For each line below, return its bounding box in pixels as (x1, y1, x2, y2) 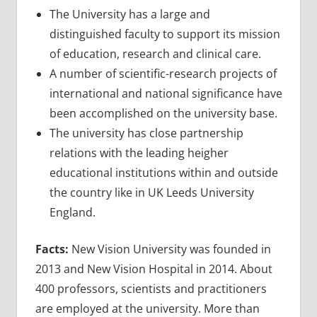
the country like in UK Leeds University (49, 184, 254, 200)
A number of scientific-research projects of (49, 65, 277, 81)
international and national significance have (49, 85, 282, 101)
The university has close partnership (49, 125, 243, 141)
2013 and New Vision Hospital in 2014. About (35, 260, 272, 277)
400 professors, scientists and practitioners (35, 280, 267, 296)
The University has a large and (49, 6, 210, 22)
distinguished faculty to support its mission (49, 25, 280, 42)
